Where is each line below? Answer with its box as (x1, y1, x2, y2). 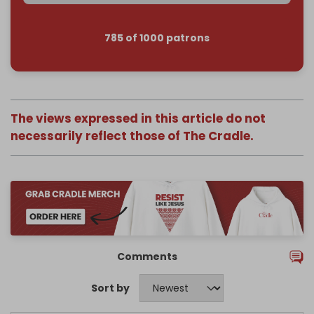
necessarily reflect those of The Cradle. (11, 127, 254, 144)
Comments (117, 250, 177, 264)
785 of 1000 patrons (104, 31, 210, 46)
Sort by (90, 280, 130, 295)
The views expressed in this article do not (11, 109, 266, 127)
